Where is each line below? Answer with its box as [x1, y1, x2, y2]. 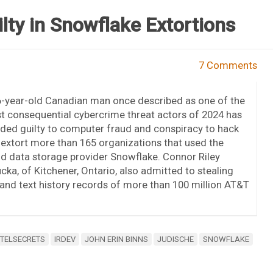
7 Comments [199, 58, 258, 71]
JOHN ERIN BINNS [84, 234, 148, 244]
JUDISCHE [157, 234, 194, 244]
